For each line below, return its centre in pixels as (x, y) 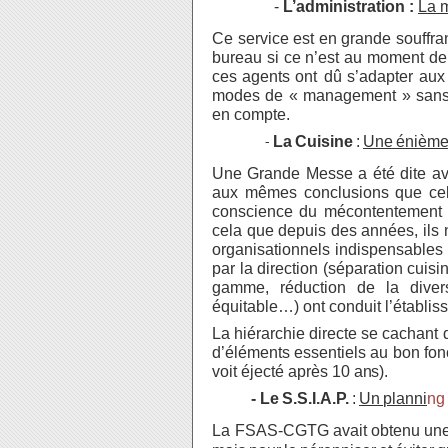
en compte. (251, 114)
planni (405, 398)
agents (266, 76)
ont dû (318, 76)
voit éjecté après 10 (283, 371)
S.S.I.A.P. (315, 398)
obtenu (396, 430)
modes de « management (304, 95)
